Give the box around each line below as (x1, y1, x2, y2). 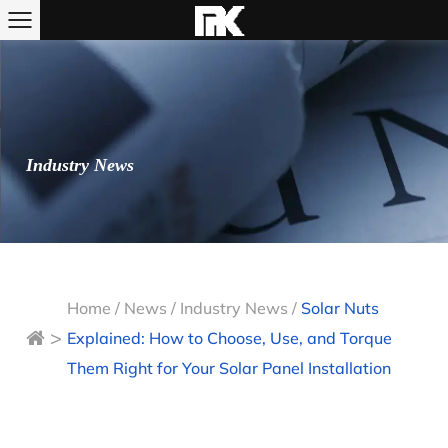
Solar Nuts (301, 297, 380, 318)
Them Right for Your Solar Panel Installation (67, 357, 392, 378)
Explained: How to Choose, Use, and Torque (67, 327, 393, 348)
